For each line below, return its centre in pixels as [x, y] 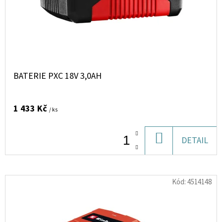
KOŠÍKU [178, 155]
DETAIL [195, 140]
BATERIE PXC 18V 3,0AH [57, 76]
